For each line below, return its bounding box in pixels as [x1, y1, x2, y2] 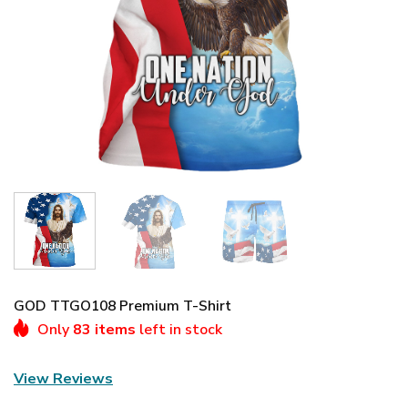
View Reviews [14, 368, 113, 389]
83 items [73, 319, 136, 340]
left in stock [136, 319, 222, 340]
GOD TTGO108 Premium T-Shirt [14, 295, 231, 316]
